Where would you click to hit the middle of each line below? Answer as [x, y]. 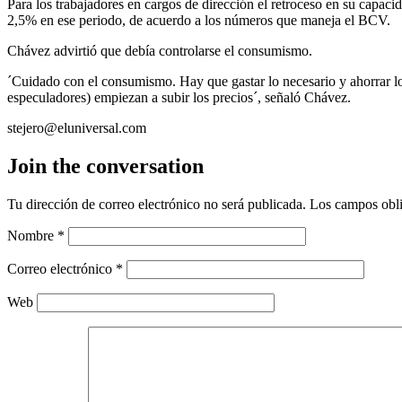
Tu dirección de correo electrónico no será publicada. [157, 204]
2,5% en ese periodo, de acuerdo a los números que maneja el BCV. [199, 20]
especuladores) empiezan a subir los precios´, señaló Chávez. [179, 97]
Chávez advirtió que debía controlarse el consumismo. [160, 50]
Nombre [32, 235]
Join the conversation [105, 166]
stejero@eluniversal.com [77, 127]
